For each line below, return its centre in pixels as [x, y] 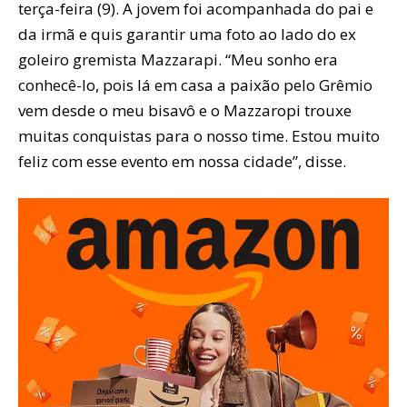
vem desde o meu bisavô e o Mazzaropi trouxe [185, 110]
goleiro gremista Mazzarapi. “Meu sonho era [178, 59]
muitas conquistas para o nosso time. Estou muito [199, 135]
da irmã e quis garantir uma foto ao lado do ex [187, 34]
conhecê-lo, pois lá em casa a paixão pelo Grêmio [195, 84]
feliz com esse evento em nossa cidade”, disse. [182, 161]
